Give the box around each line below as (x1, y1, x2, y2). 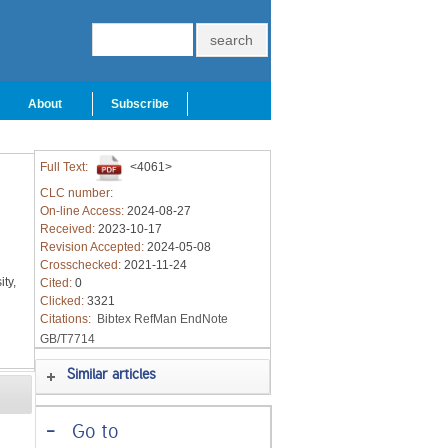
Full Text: (39, 160, 91, 175)
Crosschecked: (39, 258, 124, 272)
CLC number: (39, 186, 116, 200)
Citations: (39, 312, 94, 326)
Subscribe (111, 97, 169, 111)
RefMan (133, 312, 177, 326)
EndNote (179, 312, 228, 326)
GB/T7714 (39, 332, 95, 346)
